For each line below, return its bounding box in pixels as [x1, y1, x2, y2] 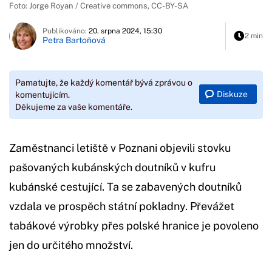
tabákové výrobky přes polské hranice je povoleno [9, 219, 259, 232]
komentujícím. [15, 89, 70, 100]
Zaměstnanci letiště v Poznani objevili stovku [9, 141, 231, 154]
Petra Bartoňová [42, 35, 106, 46]
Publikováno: [42, 27, 89, 36]
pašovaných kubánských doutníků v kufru [9, 160, 216, 174]
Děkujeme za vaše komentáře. [15, 101, 132, 112]
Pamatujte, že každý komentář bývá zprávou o [15, 77, 192, 87]
